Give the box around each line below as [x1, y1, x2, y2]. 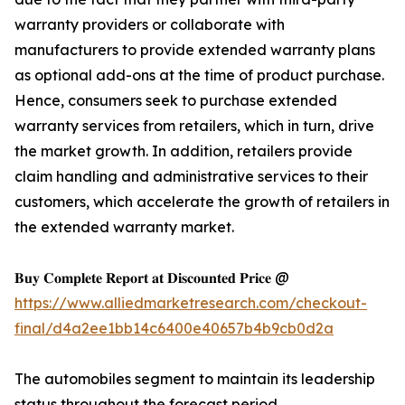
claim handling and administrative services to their [14, 167, 368, 186]
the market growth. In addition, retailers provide [14, 142, 353, 161]
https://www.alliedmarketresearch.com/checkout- [14, 294, 367, 313]
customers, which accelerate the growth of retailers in [14, 193, 390, 212]
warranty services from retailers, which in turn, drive [14, 117, 374, 136]
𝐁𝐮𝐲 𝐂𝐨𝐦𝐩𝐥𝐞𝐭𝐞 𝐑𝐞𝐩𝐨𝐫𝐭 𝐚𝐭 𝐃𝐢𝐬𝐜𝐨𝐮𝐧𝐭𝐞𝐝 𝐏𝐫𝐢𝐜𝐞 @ [14, 268, 289, 287]
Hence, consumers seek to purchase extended [14, 91, 337, 110]
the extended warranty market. [14, 218, 234, 237]
